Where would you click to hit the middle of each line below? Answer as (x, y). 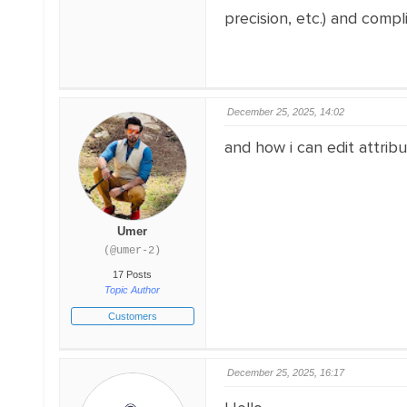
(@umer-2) (133, 251)
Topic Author (133, 290)
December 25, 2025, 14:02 (285, 112)
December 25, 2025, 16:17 (285, 372)
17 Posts (133, 274)
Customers (132, 316)
